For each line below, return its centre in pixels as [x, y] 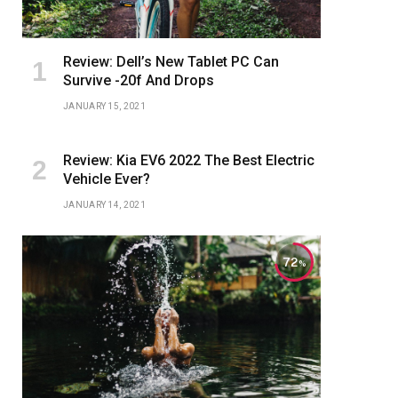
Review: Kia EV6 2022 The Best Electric [189, 160]
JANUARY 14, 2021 [104, 205]
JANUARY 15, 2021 [104, 106]
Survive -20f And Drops [139, 80]
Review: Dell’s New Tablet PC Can [171, 62]
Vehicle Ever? [107, 179]
